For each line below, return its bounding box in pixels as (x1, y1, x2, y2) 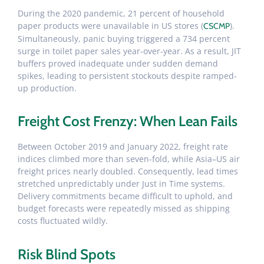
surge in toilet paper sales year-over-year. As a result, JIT (18, 45, 241, 57)
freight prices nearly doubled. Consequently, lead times (18, 166, 238, 177)
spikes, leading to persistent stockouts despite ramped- (18, 70, 237, 81)
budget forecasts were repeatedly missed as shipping (18, 203, 230, 214)
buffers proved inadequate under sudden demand (18, 57, 218, 69)
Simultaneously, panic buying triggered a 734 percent (18, 32, 230, 44)
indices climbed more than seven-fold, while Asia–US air (18, 153, 240, 165)
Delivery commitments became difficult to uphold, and (18, 190, 233, 202)
